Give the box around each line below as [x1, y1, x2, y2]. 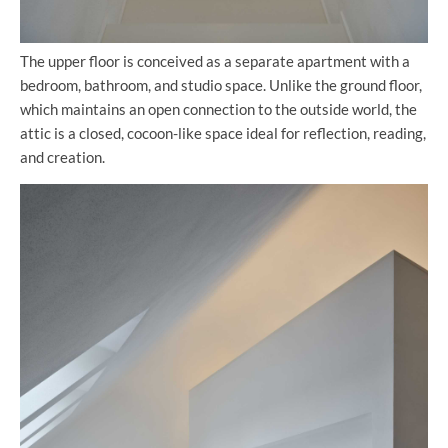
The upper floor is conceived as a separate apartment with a [20, 51, 410, 70]
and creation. [20, 147, 105, 166]
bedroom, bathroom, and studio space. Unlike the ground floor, [20, 75, 422, 94]
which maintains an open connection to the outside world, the [20, 99, 417, 118]
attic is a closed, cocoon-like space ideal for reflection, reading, [20, 123, 426, 142]
